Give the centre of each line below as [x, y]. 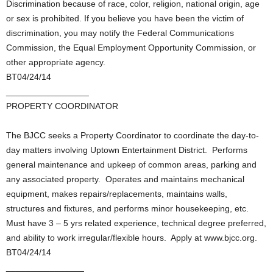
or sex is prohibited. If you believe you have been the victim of [125, 18]
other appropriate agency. [56, 62]
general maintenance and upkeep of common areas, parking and [131, 165]
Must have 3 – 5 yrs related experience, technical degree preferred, [136, 223]
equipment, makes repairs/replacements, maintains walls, [117, 194]
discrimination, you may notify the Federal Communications [120, 33]
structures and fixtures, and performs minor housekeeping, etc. [129, 208]
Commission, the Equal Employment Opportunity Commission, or [131, 48]
